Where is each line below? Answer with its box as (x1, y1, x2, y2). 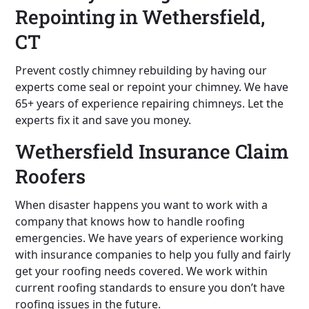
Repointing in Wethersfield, (15, 3, 265, 30)
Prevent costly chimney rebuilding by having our (15, 62, 268, 78)
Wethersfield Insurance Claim (15, 138, 289, 164)
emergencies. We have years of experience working (15, 230, 284, 246)
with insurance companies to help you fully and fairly (15, 246, 291, 262)
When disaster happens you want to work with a (15, 197, 268, 212)
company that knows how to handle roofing (15, 213, 246, 229)
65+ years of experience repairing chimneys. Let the (15, 95, 284, 111)
